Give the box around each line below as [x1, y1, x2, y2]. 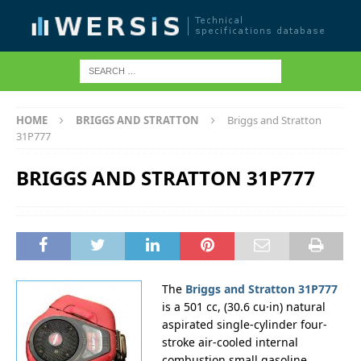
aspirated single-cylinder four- [162, 317, 327, 332]
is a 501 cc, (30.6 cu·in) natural [162, 299, 326, 314]
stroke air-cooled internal [162, 334, 298, 350]
